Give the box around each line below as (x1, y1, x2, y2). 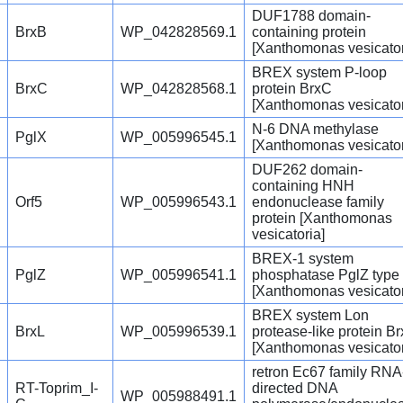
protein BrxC (252, 81, 332, 97)
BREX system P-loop (252, 65, 387, 81)
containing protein (252, 24, 366, 40)
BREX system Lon (252, 308, 369, 324)
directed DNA (252, 381, 338, 397)
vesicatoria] (252, 227, 325, 243)
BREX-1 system (252, 251, 354, 267)
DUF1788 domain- (252, 8, 371, 24)
